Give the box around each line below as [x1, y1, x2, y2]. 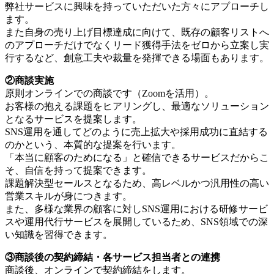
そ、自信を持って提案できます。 [5, 165, 152, 176]
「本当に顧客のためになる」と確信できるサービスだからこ [5, 152, 269, 163]
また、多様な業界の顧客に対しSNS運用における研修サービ [5, 203, 268, 214]
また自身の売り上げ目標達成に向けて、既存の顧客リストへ [5, 26, 269, 37]
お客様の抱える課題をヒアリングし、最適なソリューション [5, 100, 269, 111]
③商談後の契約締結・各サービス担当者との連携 [5, 251, 220, 262]
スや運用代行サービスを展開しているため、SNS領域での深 [5, 216, 268, 227]
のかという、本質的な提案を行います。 [5, 139, 181, 150]
